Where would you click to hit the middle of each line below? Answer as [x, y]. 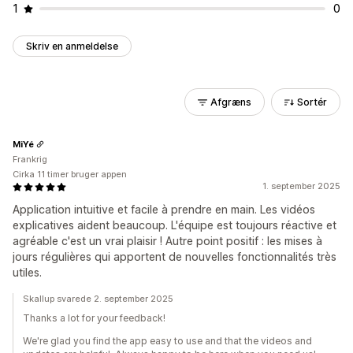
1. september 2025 [301, 186]
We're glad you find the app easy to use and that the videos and [167, 341]
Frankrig [30, 159]
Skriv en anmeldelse [72, 46]
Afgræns [231, 102]
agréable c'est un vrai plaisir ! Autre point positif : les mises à [167, 241]
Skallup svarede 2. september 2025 [98, 299]
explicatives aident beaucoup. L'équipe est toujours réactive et [175, 225]
